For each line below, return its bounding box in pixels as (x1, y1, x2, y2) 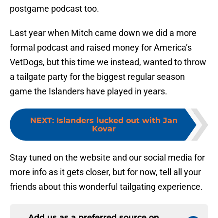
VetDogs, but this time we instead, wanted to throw (10, 57, 206, 68)
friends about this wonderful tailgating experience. (10, 182, 203, 192)
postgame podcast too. (10, 3, 99, 14)
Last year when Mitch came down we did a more (10, 28, 197, 38)
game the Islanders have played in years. (10, 86, 167, 97)
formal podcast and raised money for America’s (10, 42, 192, 53)
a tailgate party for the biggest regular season (10, 72, 185, 82)
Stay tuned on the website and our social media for (10, 152, 205, 163)
